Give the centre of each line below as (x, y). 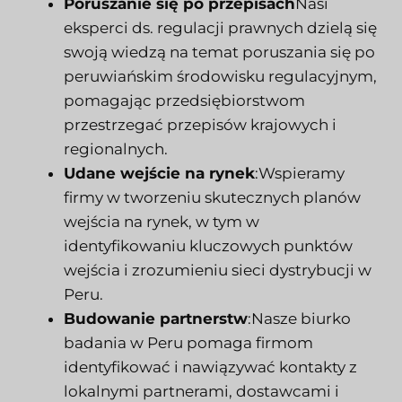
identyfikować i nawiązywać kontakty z (210, 367)
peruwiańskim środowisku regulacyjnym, (220, 76)
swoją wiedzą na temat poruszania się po (219, 52)
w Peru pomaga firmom (220, 342)
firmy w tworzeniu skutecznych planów (212, 197)
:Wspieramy (300, 173)
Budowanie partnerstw (156, 318)
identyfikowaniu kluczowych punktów (208, 245)
